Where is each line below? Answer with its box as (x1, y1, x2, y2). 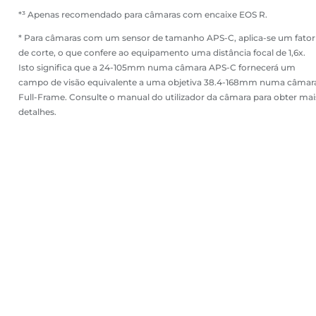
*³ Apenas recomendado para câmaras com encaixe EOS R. (18, 9, 267, 20)
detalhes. (18, 107, 56, 118)
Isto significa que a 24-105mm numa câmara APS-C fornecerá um (18, 62, 296, 73)
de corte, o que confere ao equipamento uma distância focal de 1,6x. (18, 47, 305, 59)
